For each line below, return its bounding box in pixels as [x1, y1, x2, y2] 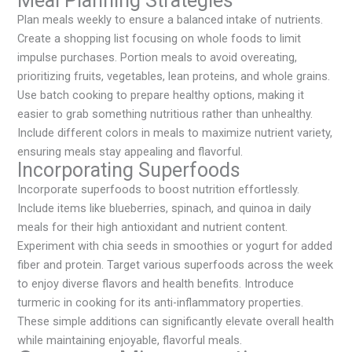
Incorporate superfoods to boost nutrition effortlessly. [17, 182, 300, 197]
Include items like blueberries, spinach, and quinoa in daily [17, 201, 312, 216]
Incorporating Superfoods [17, 159, 241, 182]
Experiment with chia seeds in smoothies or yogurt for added [17, 239, 333, 254]
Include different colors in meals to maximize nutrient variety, [17, 126, 333, 141]
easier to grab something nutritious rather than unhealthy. [17, 107, 313, 122]
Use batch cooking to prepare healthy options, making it [17, 88, 305, 103]
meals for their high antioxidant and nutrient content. [17, 220, 288, 235]
